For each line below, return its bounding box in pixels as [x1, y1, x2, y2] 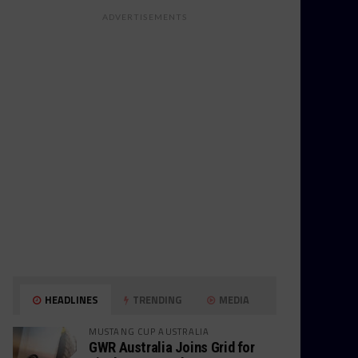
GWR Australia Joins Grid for [89, 339, 255, 356]
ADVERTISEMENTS [102, 12, 187, 22]
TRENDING [130, 292, 182, 308]
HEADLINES [42, 292, 99, 308]
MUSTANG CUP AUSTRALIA [89, 324, 210, 338]
